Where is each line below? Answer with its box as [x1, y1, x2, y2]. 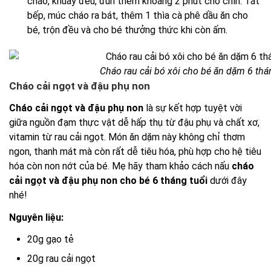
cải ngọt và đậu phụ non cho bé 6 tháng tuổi [9, 175, 207, 187]
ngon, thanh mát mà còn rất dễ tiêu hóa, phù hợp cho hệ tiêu [9, 146, 261, 158]
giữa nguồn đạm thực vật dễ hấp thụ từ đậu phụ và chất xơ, [9, 117, 260, 129]
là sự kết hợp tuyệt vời [143, 102, 242, 114]
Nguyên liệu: [9, 211, 64, 223]
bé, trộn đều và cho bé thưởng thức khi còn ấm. [27, 24, 227, 36]
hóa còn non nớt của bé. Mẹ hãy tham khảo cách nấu [9, 160, 232, 172]
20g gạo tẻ [27, 233, 74, 246]
